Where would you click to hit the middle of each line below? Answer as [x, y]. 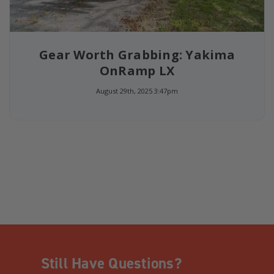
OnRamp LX [137, 70]
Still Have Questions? [111, 263]
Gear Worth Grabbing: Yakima [137, 54]
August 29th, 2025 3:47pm [137, 91]
